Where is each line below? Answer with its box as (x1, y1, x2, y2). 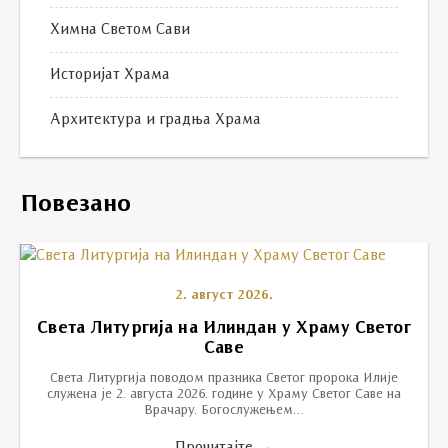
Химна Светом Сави (50, 22, 190, 38)
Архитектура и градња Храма (50, 112, 261, 128)
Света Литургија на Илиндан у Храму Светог (37, 320, 411, 338)
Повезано (20, 193, 132, 217)
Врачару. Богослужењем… (144, 404, 304, 418)
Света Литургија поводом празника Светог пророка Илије (50, 372, 398, 386)
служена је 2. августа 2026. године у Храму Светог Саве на (47, 388, 401, 402)
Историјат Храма (50, 67, 170, 83)
